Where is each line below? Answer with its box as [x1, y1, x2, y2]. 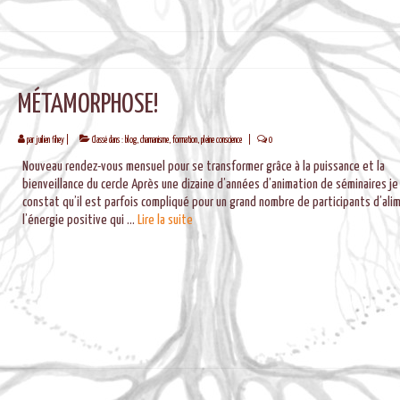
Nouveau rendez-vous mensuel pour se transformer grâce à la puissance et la [21, 159, 385, 173]
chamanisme [139, 135, 169, 145]
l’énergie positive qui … [21, 212, 137, 227]
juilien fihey [35, 135, 64, 145]
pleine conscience [200, 135, 242, 145]
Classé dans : [89, 135, 125, 145]
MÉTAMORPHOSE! [17, 90, 159, 118]
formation [171, 135, 197, 145]
